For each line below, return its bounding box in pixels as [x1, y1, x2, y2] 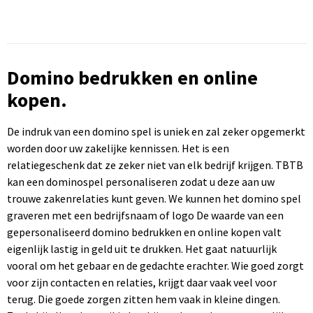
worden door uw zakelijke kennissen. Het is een [6, 141, 229, 155]
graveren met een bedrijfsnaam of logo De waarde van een [6, 208, 284, 222]
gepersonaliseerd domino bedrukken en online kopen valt [6, 225, 282, 239]
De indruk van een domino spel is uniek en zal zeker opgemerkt [6, 124, 305, 138]
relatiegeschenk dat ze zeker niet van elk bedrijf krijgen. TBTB [6, 158, 303, 172]
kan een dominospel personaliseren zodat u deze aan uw [6, 175, 275, 189]
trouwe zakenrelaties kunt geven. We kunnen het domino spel [6, 191, 301, 205]
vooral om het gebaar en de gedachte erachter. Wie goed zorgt [6, 259, 304, 272]
